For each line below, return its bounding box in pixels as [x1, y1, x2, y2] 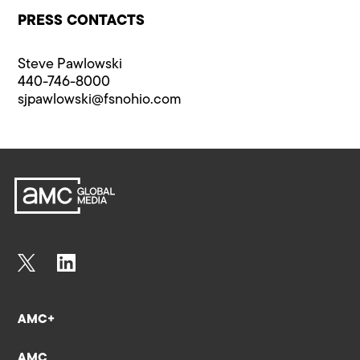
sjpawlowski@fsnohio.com [18, 92, 182, 108]
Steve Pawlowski [18, 56, 123, 72]
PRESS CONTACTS [18, 13, 145, 29]
